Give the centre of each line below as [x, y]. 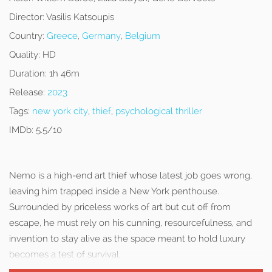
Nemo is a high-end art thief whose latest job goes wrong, [131, 175]
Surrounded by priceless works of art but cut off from [120, 207]
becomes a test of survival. [65, 254]
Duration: [28, 73]
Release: [27, 92]
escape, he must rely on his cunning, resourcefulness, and [131, 223]
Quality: [25, 55]
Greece [62, 36]
